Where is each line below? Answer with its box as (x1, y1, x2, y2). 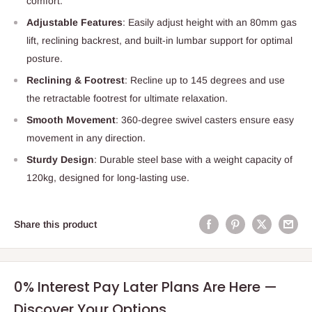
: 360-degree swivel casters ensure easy (116, 114, 294, 125)
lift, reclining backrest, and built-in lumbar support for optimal (26, 34, 292, 46)
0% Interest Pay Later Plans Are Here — (14, 276, 277, 297)
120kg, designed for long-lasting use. (26, 171, 189, 183)
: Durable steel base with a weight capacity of (94, 153, 292, 165)
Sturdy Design (26, 153, 94, 165)
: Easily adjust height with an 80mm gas (123, 16, 297, 28)
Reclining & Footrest (26, 74, 125, 86)
